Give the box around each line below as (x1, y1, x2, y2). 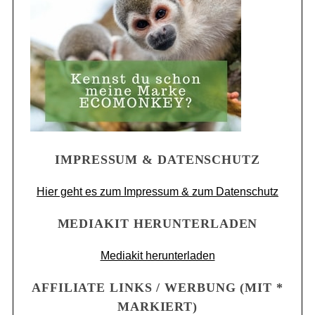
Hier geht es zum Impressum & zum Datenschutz (37, 185, 278, 198)
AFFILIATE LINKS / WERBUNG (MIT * (32, 280, 283, 295)
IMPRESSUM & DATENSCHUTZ (55, 152, 260, 167)
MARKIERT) (117, 299, 198, 314)
